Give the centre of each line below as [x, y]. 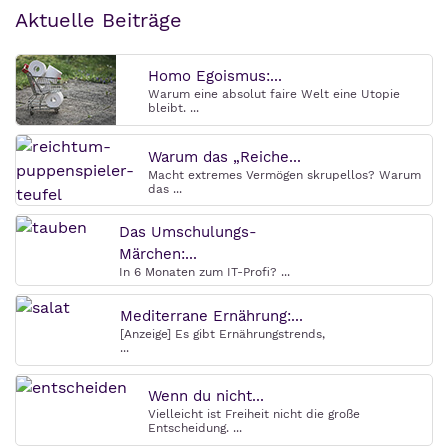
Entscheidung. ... [195, 428]
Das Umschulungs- [188, 232]
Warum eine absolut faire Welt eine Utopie [274, 94]
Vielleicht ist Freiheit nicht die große [254, 414]
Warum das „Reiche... [224, 157]
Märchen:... [158, 254]
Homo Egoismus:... [215, 76]
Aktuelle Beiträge [98, 20]
